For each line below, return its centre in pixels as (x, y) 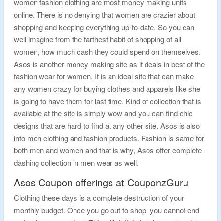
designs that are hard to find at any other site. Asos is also (107, 126)
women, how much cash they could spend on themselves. (107, 52)
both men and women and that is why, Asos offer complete (108, 150)
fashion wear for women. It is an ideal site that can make (104, 76)
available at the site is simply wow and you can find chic (103, 113)
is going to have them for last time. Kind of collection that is (108, 101)
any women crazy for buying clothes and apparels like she (107, 89)
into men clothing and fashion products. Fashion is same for (109, 138)
